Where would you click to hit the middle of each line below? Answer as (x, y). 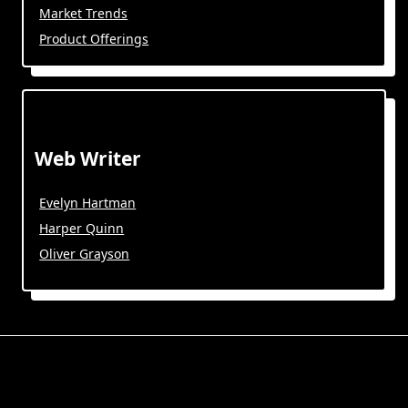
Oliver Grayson (85, 253)
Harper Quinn (82, 228)
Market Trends (84, 13)
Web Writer (88, 158)
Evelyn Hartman (88, 202)
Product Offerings (94, 38)
